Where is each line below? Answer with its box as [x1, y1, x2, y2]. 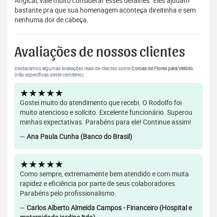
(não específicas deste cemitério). [15, 72, 85, 78]
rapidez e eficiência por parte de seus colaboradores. [20, 179, 177, 188]
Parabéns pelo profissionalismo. [20, 188, 116, 198]
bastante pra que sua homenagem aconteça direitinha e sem [15, 5, 196, 15]
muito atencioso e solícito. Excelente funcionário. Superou [20, 108, 192, 117]
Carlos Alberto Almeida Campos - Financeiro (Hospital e [27, 203, 192, 213]
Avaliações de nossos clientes [15, 45, 185, 60]
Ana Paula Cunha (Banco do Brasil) [27, 132, 132, 141]
